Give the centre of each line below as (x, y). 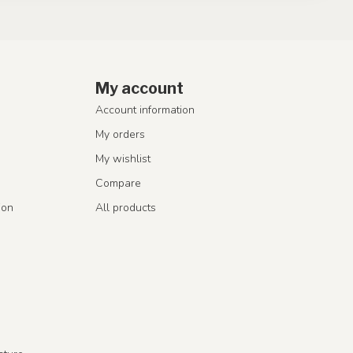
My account (139, 88)
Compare (118, 183)
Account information (145, 110)
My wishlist (123, 158)
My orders (120, 134)
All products (126, 207)
